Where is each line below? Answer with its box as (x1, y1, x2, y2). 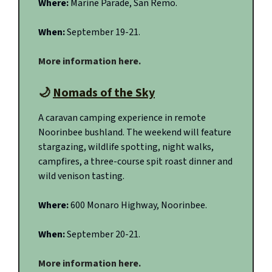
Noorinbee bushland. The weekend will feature (38, 126, 231, 140)
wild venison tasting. (38, 169, 124, 183)
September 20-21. (67, 228, 140, 242)
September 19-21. (67, 25, 140, 39)
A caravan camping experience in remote (38, 111, 206, 125)
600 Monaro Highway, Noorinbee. (70, 199, 207, 212)
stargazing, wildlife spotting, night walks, (38, 140, 214, 154)
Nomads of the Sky (53, 84, 155, 102)
